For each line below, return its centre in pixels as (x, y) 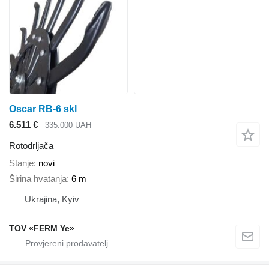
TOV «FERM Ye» (42, 228)
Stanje (21, 163)
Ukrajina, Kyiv (52, 199)
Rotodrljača (31, 145)
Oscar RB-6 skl (43, 109)
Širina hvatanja (38, 179)
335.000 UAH (68, 125)
